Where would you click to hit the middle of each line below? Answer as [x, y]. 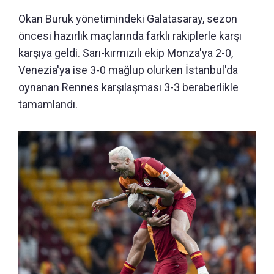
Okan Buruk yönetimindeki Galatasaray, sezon [128, 19]
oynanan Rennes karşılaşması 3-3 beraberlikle [128, 87]
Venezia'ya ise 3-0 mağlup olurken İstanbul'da [128, 70]
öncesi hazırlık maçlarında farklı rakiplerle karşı [130, 36]
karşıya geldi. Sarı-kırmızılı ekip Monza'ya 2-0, [126, 53]
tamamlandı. [48, 105]
